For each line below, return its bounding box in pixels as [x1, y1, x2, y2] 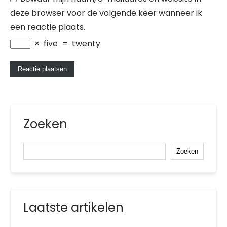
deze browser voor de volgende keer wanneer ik [10, 7, 202, 19]
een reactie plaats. [10, 21, 85, 33]
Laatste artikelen [23, 199, 124, 216]
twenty [72, 37, 100, 49]
